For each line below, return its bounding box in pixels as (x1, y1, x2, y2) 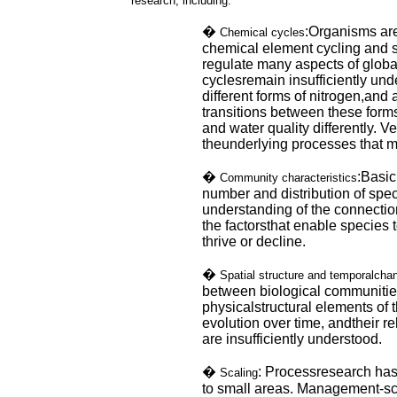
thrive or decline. (202, 234, 306, 249)
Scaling (220, 366, 258, 379)
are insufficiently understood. (202, 331, 382, 346)
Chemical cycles (220, 26, 305, 39)
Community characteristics (220, 171, 357, 184)
